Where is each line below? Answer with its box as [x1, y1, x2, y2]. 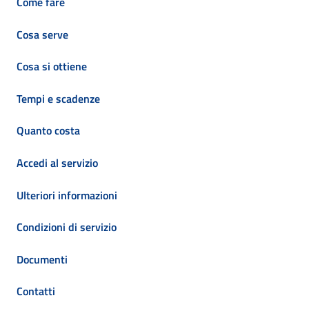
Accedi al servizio [17, 154, 98, 171]
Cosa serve [17, 26, 68, 43]
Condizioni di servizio [17, 219, 117, 236]
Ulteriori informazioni [17, 186, 117, 203]
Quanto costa [17, 122, 80, 139]
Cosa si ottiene [17, 58, 87, 75]
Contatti [17, 283, 55, 300]
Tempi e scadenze [17, 90, 100, 107]
